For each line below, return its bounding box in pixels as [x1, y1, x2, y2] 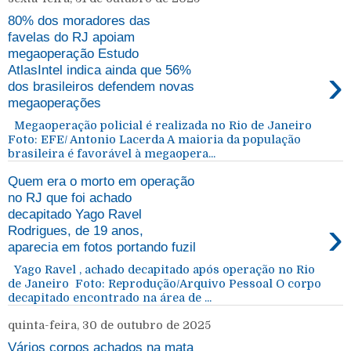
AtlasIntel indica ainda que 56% [8, 62, 191, 78]
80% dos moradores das [8, 13, 150, 29]
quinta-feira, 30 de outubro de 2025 [8, 318, 211, 331]
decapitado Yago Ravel [8, 206, 142, 223]
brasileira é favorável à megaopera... [8, 147, 215, 161]
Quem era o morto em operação [8, 173, 194, 190]
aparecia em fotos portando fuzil [8, 239, 196, 255]
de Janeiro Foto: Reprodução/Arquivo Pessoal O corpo [8, 277, 321, 290]
